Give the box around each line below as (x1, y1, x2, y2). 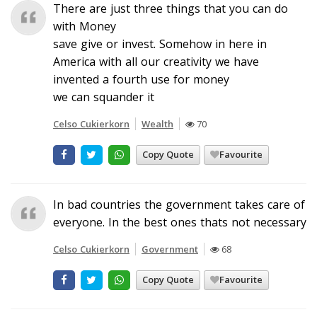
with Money (53, 18, 116, 34)
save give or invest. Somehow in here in (53, 35, 267, 52)
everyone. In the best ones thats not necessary (53, 214, 306, 230)
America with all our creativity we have (53, 53, 259, 69)
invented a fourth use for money (53, 71, 229, 87)
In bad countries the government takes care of (53, 196, 305, 212)
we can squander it (53, 88, 154, 105)
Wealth (142, 117, 173, 130)
